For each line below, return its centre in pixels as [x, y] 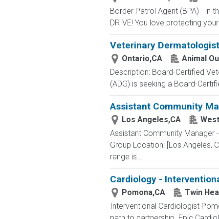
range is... [126, 157]
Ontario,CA [142, 58]
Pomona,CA [143, 192]
